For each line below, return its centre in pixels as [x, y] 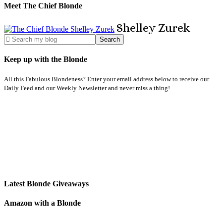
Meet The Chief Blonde [43, 6]
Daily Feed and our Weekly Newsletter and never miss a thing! [87, 88]
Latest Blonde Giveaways [46, 183]
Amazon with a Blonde [42, 203]
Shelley [137, 28]
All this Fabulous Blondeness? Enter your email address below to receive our [107, 79]
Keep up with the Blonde [46, 59]
